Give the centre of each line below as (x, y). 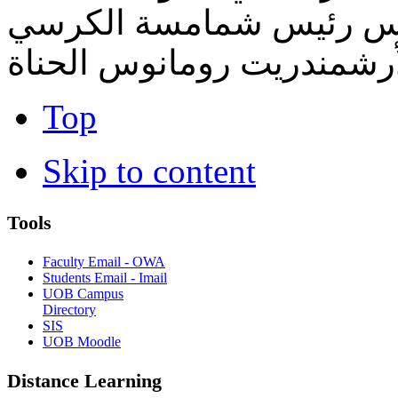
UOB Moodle (82, 341)
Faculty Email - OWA (104, 261)
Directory (69, 309)
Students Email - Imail (105, 277)
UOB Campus (83, 293)
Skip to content (149, 171)
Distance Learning (84, 381)
